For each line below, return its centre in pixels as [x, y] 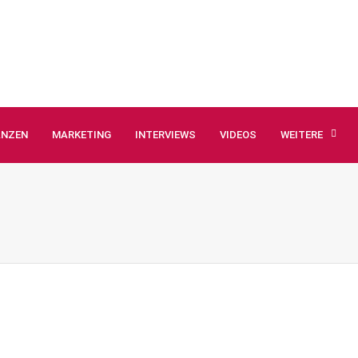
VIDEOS [238, 135]
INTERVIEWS [165, 135]
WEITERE [302, 135]
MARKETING [82, 135]
